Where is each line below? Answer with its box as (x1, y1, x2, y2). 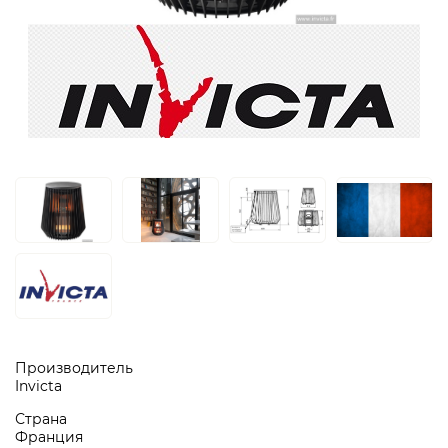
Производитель (15, 359, 133, 377)
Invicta (15, 377, 62, 395)
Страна (15, 410, 67, 428)
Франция (15, 428, 83, 446)
